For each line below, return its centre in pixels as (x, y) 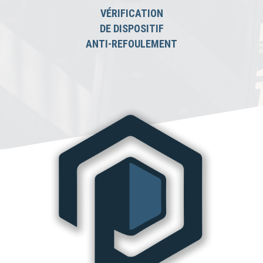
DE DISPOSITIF (131, 28)
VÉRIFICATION (131, 13)
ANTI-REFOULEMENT (131, 44)
